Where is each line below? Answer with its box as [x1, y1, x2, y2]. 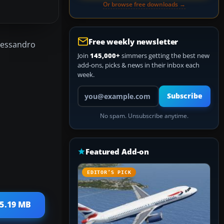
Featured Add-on [85, 146, 149, 156]
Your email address [77, 85, 133, 94]
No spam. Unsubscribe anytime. [99, 112, 188, 119]
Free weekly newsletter [88, 36, 178, 46]
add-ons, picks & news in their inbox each [77, 60, 199, 69]
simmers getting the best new [120, 51, 209, 60]
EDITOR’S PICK [87, 169, 131, 175]
